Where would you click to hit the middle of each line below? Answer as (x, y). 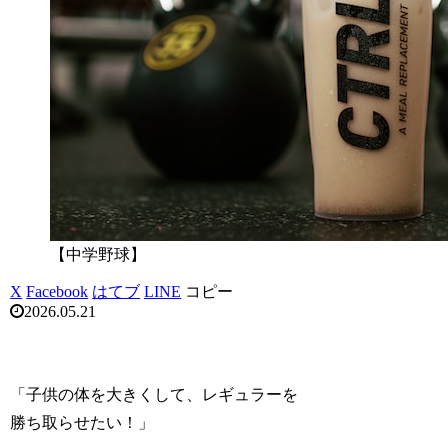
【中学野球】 (98, 255)
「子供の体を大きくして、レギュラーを (154, 395)
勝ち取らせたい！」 (82, 423)
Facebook (57, 292)
